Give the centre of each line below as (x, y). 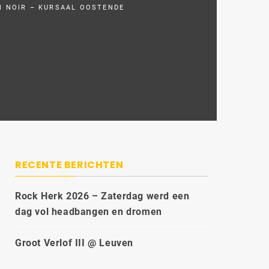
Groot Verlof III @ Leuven (74, 243)
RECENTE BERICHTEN (69, 165)
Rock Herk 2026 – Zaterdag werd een (102, 196)
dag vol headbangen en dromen (89, 212)
